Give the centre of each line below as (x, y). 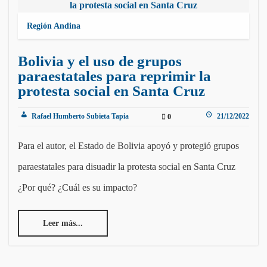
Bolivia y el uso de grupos (100, 61)
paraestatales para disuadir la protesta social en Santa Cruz (127, 167)
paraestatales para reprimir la (114, 76)
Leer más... (63, 223)
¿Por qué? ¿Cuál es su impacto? (77, 188)
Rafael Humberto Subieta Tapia (79, 117)
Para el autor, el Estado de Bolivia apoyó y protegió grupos (128, 146)
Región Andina (54, 26)
